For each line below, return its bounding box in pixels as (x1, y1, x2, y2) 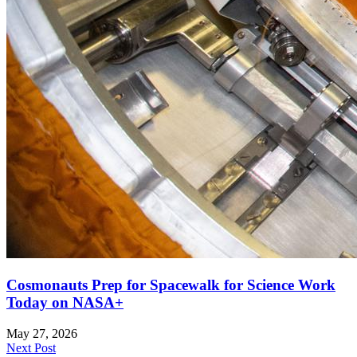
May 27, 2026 (6, 326, 77, 340)
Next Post (6, 340, 56, 355)
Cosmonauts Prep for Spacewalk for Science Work (6, 276, 335, 293)
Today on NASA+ (6, 293, 124, 311)
